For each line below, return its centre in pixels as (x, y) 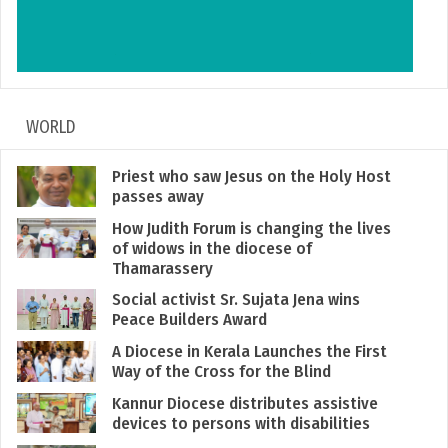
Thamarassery (162, 267)
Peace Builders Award (189, 318)
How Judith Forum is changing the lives (251, 227)
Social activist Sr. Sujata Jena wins (235, 298)
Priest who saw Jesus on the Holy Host (251, 176)
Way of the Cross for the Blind (221, 371)
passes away (157, 196)
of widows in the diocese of (211, 247)
